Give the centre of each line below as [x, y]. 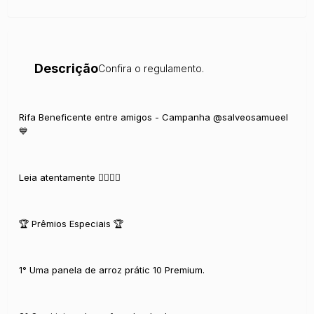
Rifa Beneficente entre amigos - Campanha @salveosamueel [154, 117]
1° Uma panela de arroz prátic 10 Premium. [112, 269]
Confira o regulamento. [151, 68]
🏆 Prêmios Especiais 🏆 [71, 223]
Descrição [67, 68]
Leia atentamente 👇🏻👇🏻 [70, 177]
